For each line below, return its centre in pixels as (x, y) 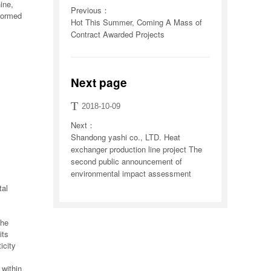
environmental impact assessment (131, 173)
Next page (99, 83)
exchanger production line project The (136, 149)
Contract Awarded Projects (117, 34)
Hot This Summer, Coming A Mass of (136, 22)
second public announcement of (126, 161)
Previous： (90, 10)
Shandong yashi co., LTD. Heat (125, 137)
